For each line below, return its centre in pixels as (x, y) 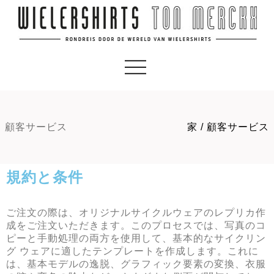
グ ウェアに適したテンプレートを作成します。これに (132, 251)
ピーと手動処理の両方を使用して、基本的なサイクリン (136, 238)
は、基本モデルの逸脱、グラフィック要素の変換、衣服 (136, 264)
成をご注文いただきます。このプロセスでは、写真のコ (136, 225)
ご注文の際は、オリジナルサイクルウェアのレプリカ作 (136, 213)
